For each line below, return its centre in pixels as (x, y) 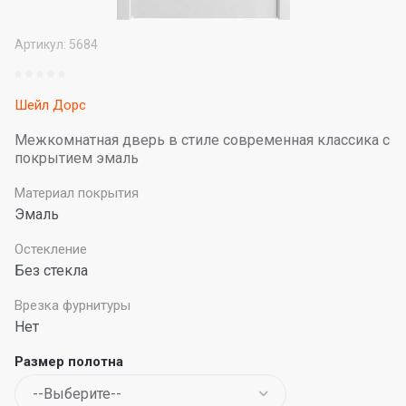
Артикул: (40, 44)
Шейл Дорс (50, 105)
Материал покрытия (77, 193)
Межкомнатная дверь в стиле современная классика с (202, 140)
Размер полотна (69, 362)
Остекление (51, 249)
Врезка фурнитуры (72, 305)
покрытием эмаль (77, 158)
